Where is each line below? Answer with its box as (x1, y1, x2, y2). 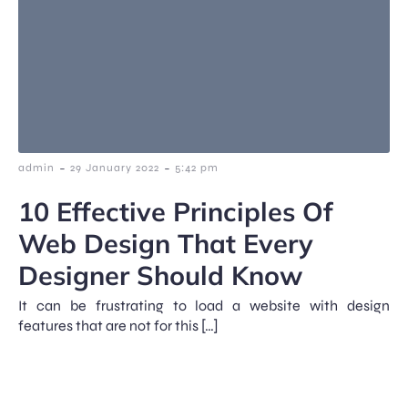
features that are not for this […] (18, 316, 219, 334)
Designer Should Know (18, 258, 302, 291)
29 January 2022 (70, 160, 159, 174)
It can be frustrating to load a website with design (18, 296, 390, 314)
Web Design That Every (18, 226, 313, 260)
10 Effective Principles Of (18, 194, 333, 228)
